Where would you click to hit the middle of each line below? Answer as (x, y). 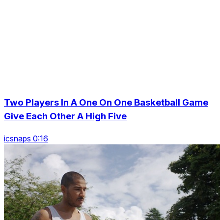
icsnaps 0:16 (26, 138)
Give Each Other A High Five (65, 116)
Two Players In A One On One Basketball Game (106, 102)
